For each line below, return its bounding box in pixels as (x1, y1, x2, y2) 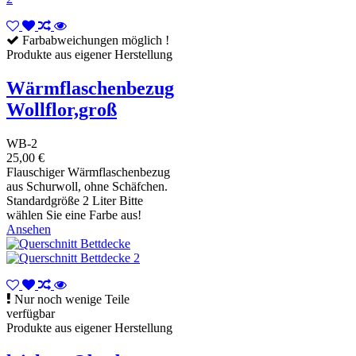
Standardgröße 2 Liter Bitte (6, 194, 143, 208)
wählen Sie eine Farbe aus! (6, 208, 141, 222)
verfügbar (6, 307, 55, 321)
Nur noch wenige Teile (11, 292, 130, 307)
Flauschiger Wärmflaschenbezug (6, 165, 170, 180)
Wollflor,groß (6, 99, 117, 121)
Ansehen (6, 222, 51, 237)
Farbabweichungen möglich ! (19, 33, 169, 48)
